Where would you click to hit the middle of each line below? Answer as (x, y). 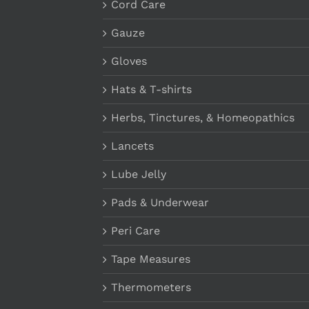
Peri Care (136, 230)
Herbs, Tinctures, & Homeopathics (203, 117)
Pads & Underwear (160, 202)
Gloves (129, 61)
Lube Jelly (139, 174)
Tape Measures (151, 259)
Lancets (132, 146)
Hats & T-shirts (151, 89)
